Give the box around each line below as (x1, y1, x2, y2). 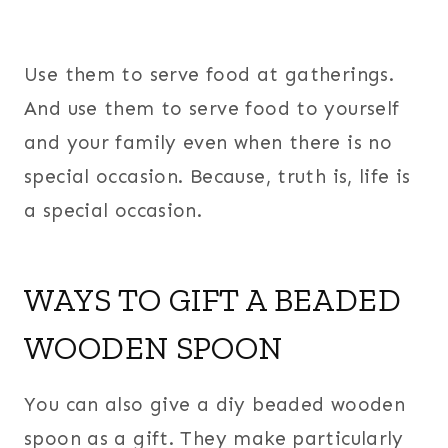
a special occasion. (24, 198, 203, 222)
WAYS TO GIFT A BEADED (24, 280, 401, 319)
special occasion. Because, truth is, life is (24, 164, 411, 188)
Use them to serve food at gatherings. (24, 62, 395, 86)
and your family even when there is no (24, 130, 393, 154)
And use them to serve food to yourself (24, 96, 400, 120)
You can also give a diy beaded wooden (24, 392, 406, 416)
